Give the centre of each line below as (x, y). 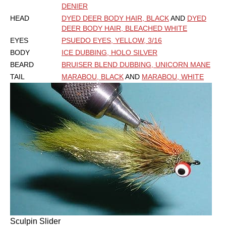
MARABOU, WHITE (173, 77)
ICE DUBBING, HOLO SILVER (109, 53)
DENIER (75, 6)
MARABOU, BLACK (93, 77)
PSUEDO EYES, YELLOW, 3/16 (112, 41)
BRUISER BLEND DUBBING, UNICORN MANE (136, 65)
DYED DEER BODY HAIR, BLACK (115, 18)
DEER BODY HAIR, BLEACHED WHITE (124, 29)
